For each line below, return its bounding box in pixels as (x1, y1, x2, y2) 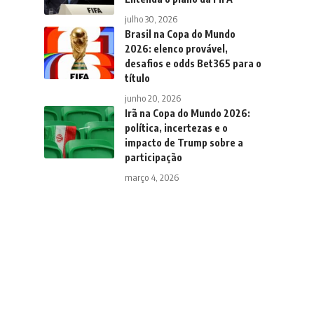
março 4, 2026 (124, 172, 179, 183)
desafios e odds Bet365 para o (124, 57, 261, 69)
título (124, 72, 150, 84)
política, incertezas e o (124, 122, 228, 134)
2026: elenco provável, (124, 43, 228, 55)
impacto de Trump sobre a (124, 137, 243, 149)
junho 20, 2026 (124, 93, 181, 104)
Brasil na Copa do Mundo (124, 28, 235, 40)
